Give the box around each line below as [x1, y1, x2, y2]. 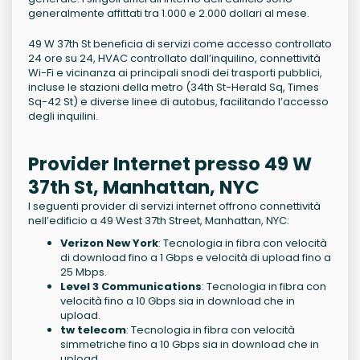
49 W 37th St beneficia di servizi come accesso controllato [28, 36, 332, 52]
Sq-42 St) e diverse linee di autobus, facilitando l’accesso [28, 94, 329, 110]
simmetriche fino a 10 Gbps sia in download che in [60, 337, 319, 353]
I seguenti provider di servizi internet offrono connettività [28, 198, 321, 215]
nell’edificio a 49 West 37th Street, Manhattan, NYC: [28, 213, 289, 229]
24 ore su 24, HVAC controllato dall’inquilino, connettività [28, 51, 321, 67]
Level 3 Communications [60, 279, 202, 295]
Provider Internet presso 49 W [28, 151, 312, 178]
